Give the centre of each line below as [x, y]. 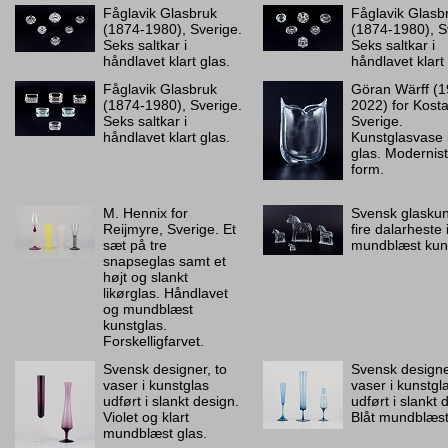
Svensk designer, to [165, 369]
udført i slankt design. [171, 401]
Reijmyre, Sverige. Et [169, 229]
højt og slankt [145, 277]
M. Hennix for [145, 213]
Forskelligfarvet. [153, 341]
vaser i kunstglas [156, 385]
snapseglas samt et [164, 261]
